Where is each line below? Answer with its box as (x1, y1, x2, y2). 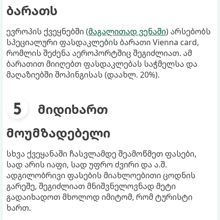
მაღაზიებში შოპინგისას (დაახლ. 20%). (6, 69, 160, 81)
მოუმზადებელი (6, 124, 110, 141)
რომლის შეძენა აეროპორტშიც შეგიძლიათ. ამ (6, 48, 192, 59)
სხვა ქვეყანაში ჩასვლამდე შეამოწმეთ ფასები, (6, 148, 196, 160)
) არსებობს (166, 26, 211, 37)
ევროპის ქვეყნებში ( (6, 26, 88, 37)
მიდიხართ (38, 101, 108, 118)
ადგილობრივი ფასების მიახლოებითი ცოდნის (6, 170, 195, 181)
